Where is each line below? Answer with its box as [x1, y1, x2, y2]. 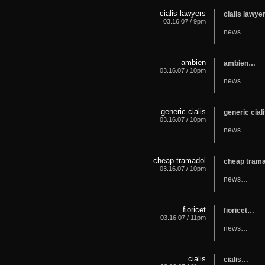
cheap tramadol [153, 156, 206, 165]
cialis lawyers [159, 8, 206, 18]
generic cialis [160, 106, 206, 116]
